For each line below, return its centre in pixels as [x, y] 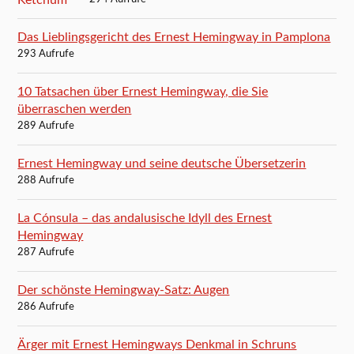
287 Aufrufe [46, 252]
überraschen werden [75, 109]
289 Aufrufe [46, 126]
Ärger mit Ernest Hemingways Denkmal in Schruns [157, 344]
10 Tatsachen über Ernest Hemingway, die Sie [143, 91]
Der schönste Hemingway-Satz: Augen [124, 290]
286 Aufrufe [46, 307]
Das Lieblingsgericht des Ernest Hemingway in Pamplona [174, 37]
